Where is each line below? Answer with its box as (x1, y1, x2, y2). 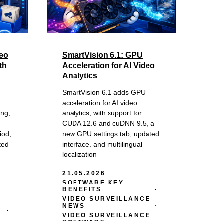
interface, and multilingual (62, 140, 142, 148)
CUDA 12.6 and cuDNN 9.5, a (62, 119, 154, 127)
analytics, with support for (62, 109, 142, 117)
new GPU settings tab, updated (62, 129, 159, 138)
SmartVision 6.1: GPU (62, 50, 143, 59)
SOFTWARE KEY (62, 179, 124, 186)
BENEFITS (62, 185, 101, 193)
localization (62, 150, 97, 158)
